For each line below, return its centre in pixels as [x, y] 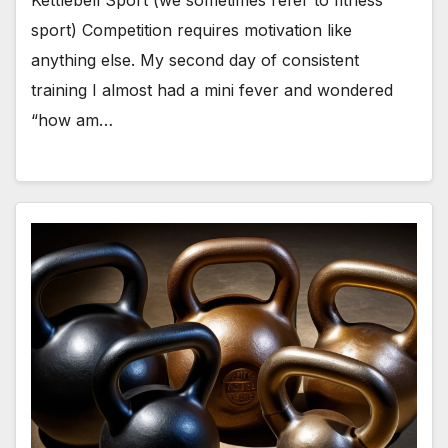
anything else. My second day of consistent [195, 60]
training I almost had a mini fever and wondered [212, 90]
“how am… [72, 120]
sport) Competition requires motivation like [191, 30]
